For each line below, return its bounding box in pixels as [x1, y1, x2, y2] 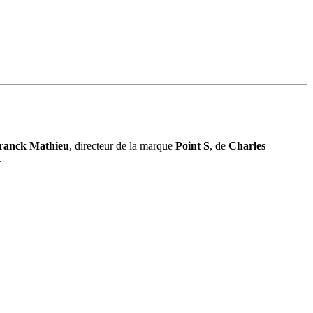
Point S [175, 139, 210, 152]
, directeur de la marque [69, 139, 175, 152]
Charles [228, 139, 265, 152]
